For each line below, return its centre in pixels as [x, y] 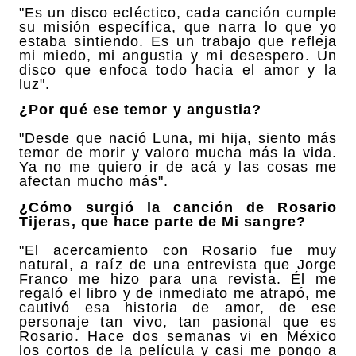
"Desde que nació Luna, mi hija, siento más [178, 139]
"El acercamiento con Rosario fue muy [178, 250]
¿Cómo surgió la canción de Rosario [178, 207]
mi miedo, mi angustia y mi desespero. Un [178, 55]
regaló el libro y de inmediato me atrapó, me [178, 293]
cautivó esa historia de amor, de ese [178, 307]
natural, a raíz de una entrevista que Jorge [178, 264]
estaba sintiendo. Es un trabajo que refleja [178, 41]
